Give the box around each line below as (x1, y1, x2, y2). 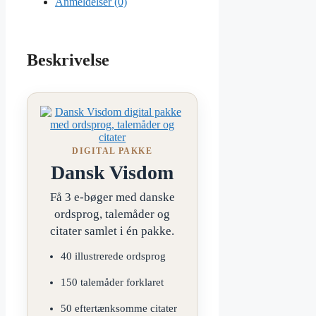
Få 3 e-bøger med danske (49, 190, 175, 205)
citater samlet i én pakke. (50, 224, 175, 238)
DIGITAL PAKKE (72, 146, 153, 157)
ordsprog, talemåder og (54, 207, 171, 221)
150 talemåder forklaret (60, 276, 164, 288)
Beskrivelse (27, 51, 109, 70)
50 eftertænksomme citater (60, 303, 177, 315)
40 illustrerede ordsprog (60, 250, 166, 262)
